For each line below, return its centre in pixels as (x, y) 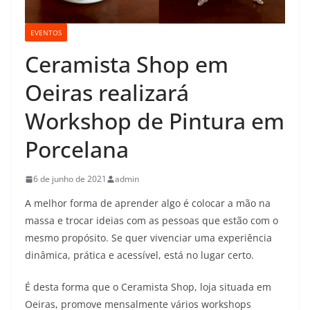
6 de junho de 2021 (70, 179)
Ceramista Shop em (127, 64)
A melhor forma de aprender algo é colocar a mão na (148, 203)
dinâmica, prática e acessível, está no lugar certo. (139, 255)
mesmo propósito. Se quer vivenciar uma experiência (148, 238)
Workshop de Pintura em (155, 121)
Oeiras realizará (107, 93)
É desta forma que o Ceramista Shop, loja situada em (148, 287)
